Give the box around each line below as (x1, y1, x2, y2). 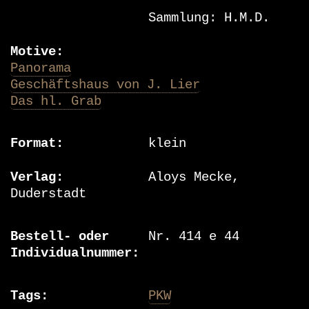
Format (10, 136, 56, 152)
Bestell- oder (10, 229, 109, 245)
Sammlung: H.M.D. (148, 10, 270, 26)
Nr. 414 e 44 (148, 229, 239, 245)
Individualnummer (10, 246, 132, 261)
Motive (10, 43, 56, 59)
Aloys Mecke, (148, 170, 239, 186)
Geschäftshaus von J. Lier (10, 77, 200, 92)
